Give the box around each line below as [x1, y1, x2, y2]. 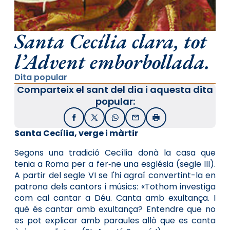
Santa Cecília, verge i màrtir [14, 127, 138, 139]
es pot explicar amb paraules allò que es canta [14, 214, 216, 226]
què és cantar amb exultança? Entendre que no [14, 203, 216, 215]
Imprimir [155, 115, 187, 126]
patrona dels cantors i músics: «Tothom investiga [14, 180, 216, 193]
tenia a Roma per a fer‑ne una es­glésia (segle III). [14, 158, 216, 170]
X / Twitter [93, 115, 133, 126]
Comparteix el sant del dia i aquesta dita [17, 83, 213, 96]
